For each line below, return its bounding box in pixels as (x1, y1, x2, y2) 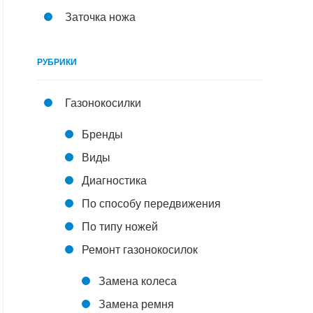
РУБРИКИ (37, 57, 77, 67)
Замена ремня (99, 298, 174, 310)
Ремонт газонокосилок (82, 244, 198, 256)
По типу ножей (82, 221, 158, 233)
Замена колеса (99, 275, 177, 287)
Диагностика (82, 175, 147, 187)
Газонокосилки (65, 97, 141, 109)
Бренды (82, 129, 123, 140)
